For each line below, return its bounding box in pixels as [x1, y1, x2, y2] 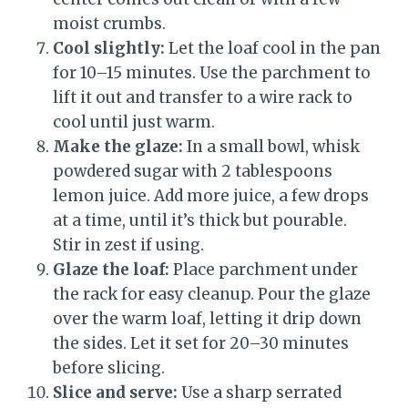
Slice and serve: [53, 382, 178, 403]
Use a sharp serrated [178, 382, 342, 403]
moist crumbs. [53, 14, 166, 35]
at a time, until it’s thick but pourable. [53, 210, 347, 231]
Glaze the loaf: [53, 260, 169, 280]
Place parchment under [169, 260, 358, 280]
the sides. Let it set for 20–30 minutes [53, 333, 349, 354]
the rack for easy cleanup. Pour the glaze [53, 284, 371, 305]
